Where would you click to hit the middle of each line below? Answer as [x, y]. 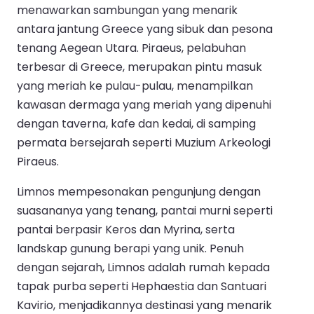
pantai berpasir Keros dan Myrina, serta [126, 229]
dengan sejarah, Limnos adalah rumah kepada [143, 267]
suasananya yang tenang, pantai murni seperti [145, 210]
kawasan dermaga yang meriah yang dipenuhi [144, 104]
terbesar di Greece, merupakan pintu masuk [139, 67]
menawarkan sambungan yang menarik [127, 10]
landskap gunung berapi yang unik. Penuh [130, 248]
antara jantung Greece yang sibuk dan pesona [145, 29]
